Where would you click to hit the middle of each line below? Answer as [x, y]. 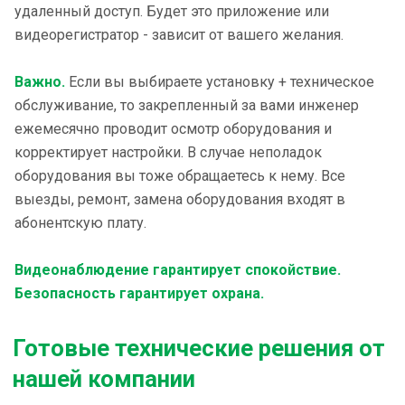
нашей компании [104, 379]
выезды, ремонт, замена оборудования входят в [180, 199]
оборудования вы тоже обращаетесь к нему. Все [180, 176]
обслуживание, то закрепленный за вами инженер [187, 105]
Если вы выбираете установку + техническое [220, 82]
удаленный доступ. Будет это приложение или [172, 11]
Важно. [40, 82]
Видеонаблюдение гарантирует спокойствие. [178, 270]
